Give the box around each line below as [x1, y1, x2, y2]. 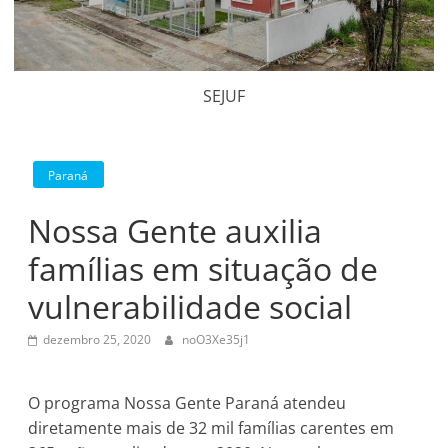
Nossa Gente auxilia [28, 208, 323, 252]
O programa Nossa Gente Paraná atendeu [28, 391, 347, 414]
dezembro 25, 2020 [43, 330, 152, 348]
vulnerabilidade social [28, 284, 353, 328]
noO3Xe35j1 [182, 330, 251, 348]
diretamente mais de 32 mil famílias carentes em [28, 416, 395, 439]
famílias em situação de [28, 246, 379, 290]
